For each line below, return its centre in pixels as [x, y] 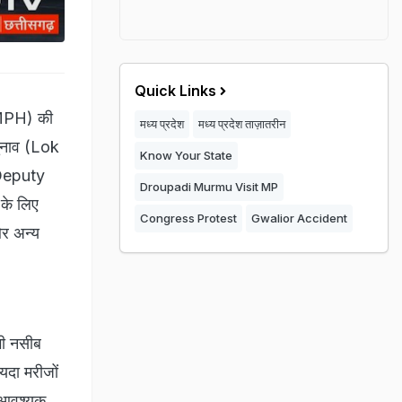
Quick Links [175, 91]
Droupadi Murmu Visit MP [209, 187]
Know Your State [186, 155]
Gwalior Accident [299, 218]
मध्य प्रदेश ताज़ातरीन [242, 124]
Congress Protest [188, 218]
